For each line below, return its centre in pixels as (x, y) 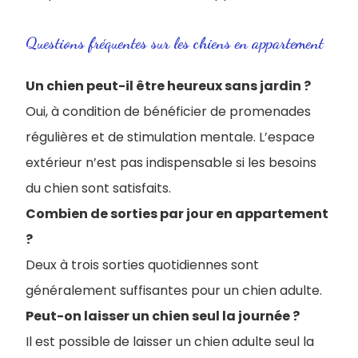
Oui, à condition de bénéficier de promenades (168, 111)
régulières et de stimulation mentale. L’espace (170, 137)
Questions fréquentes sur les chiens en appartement (175, 43)
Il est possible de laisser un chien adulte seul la (170, 341)
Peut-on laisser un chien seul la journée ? (163, 316)
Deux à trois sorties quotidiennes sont (142, 265)
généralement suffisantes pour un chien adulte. (174, 290)
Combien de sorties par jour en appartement (177, 213)
